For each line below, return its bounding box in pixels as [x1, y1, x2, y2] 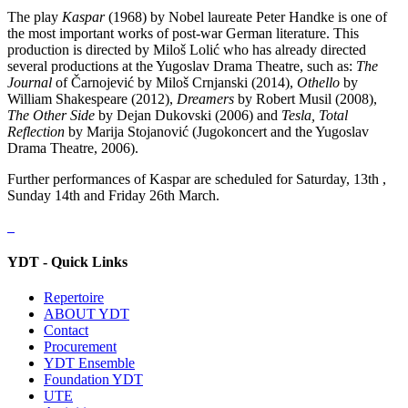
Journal [7, 74, 52, 90]
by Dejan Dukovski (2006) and [95, 107, 281, 123]
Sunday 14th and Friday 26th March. [7, 187, 219, 203]
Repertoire [44, 290, 104, 306]
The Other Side [7, 107, 95, 123]
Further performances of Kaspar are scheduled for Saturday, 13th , [7, 170, 386, 187]
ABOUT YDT [44, 306, 129, 322]
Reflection [7, 123, 65, 139]
